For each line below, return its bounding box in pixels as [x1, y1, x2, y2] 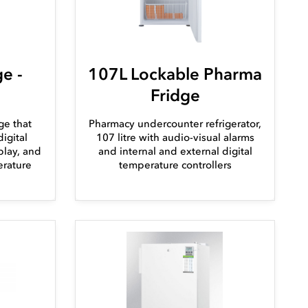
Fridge [150, 85, 200, 106]
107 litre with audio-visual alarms [96, 131, 254, 144]
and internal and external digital [98, 145, 252, 158]
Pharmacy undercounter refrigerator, [89, 118, 262, 131]
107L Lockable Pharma [88, 64, 263, 85]
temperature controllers [118, 159, 232, 172]
